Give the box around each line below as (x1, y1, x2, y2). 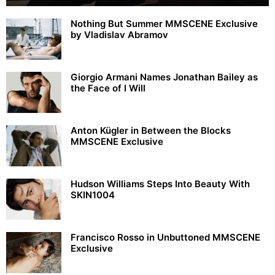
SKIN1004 (71, 188, 115, 201)
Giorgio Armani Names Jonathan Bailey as (71, 71, 258, 83)
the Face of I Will (71, 82, 145, 94)
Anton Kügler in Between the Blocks (71, 124, 231, 136)
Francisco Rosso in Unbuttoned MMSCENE (71, 231, 260, 243)
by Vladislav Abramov (71, 28, 168, 41)
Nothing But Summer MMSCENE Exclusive (71, 17, 258, 29)
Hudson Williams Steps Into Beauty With (71, 177, 250, 190)
